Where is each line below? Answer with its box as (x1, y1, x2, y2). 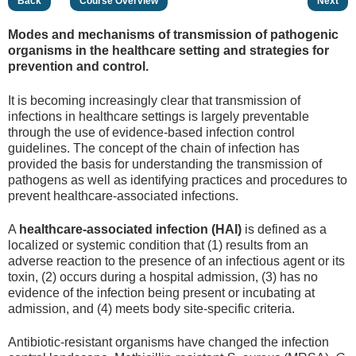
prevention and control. (8, 60, 149, 74)
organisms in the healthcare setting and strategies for (8, 44, 329, 58)
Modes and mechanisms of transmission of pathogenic (8, 28, 339, 42)
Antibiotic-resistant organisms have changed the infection (8, 335, 329, 350)
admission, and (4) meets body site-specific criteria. (8, 301, 295, 315)
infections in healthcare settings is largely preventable (8, 109, 309, 123)
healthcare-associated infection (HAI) (19, 222, 242, 236)
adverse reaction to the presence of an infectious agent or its (8, 253, 345, 268)
